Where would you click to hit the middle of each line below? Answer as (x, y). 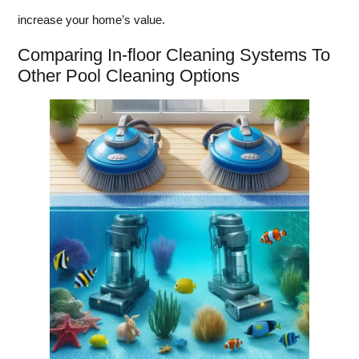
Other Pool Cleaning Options (129, 76)
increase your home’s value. (91, 20)
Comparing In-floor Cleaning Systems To (174, 55)
